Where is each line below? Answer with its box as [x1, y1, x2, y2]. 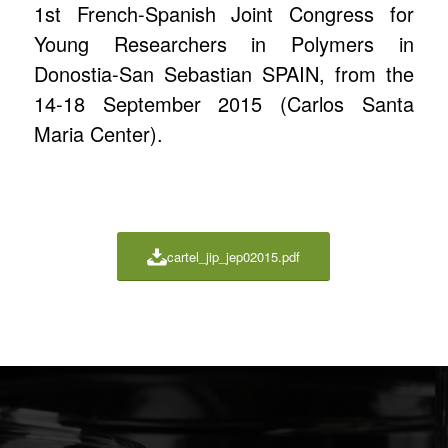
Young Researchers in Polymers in [33, 28, 415, 58]
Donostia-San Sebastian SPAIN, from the [33, 58, 415, 88]
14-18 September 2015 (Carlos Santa [33, 88, 415, 118]
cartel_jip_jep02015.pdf [167, 247, 301, 267]
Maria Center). [33, 118, 163, 148]
